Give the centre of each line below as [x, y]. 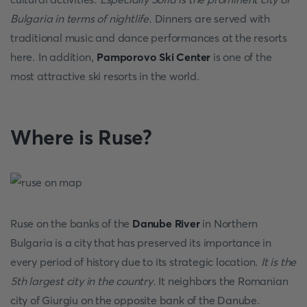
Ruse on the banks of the [71, 223]
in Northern [229, 223]
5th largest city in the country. [83, 281]
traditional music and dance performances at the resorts [149, 38]
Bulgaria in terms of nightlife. [81, 19]
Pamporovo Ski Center [154, 57]
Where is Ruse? [81, 137]
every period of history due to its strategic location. [136, 262]
